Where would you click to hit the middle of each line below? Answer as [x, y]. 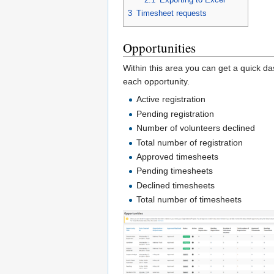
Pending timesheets [175, 171]
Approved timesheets [178, 157]
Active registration [171, 99]
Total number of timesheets [189, 200]
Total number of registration [190, 142]
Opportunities [159, 48]
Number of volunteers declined [196, 128]
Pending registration [176, 113]
